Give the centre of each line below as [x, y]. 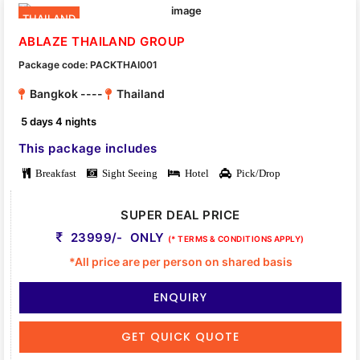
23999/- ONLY [118, 237]
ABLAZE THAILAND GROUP [102, 42]
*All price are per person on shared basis [180, 261]
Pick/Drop [256, 173]
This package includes [88, 148]
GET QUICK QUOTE [180, 336]
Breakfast [53, 173]
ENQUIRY [180, 297]
